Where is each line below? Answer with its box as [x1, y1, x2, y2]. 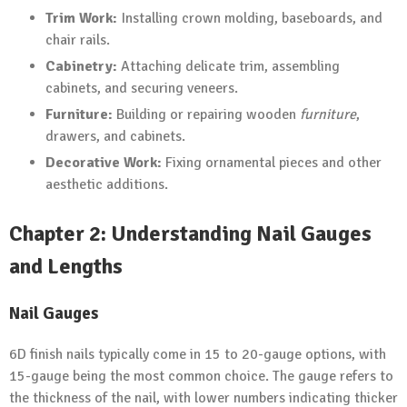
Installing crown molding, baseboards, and [117, 9, 382, 27]
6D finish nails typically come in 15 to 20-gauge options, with [9, 344, 386, 363]
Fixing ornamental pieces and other [162, 154, 382, 172]
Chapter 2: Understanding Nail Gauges [9, 220, 372, 247]
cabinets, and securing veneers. [45, 79, 238, 97]
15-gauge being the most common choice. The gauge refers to [9, 366, 393, 385]
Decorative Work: [45, 154, 162, 172]
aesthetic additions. [45, 175, 168, 194]
